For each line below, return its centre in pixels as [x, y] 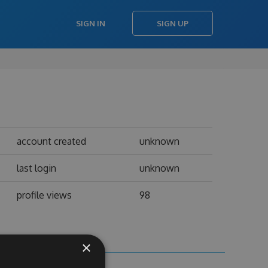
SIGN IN [91, 23]
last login [36, 168]
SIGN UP [173, 23]
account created [51, 141]
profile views [44, 195]
